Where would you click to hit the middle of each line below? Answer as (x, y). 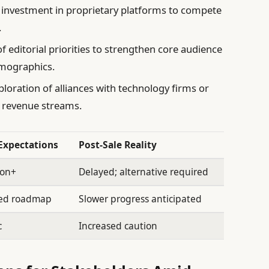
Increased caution (118, 226)
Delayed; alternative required (144, 172)
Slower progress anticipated (141, 199)
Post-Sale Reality (118, 145)
